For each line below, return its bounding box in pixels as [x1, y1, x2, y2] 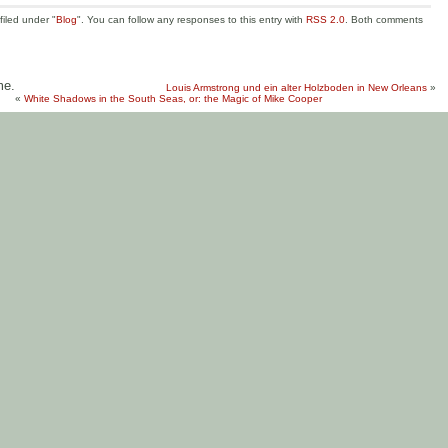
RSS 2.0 [306, 14, 345, 26]
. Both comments [345, 14, 423, 26]
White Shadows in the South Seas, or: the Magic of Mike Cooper [24, 92, 322, 104]
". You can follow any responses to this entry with [77, 14, 306, 26]
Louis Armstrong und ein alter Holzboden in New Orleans [166, 81, 427, 93]
